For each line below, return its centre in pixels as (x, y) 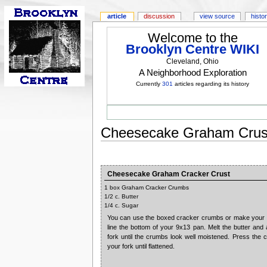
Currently (149, 84)
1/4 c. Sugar (121, 206)
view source (218, 16)
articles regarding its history (211, 84)
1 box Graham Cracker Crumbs (146, 188)
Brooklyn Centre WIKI (193, 49)
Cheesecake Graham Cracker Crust (168, 174)
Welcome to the (193, 38)
